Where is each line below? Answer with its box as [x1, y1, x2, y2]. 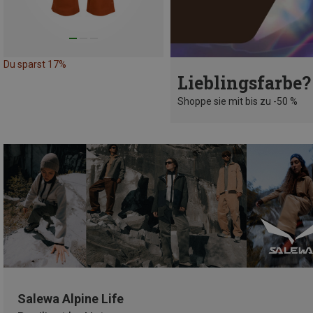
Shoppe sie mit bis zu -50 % [177, 96, 298, 108]
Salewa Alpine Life [17, 291, 124, 306]
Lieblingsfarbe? [177, 71, 311, 95]
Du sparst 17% [3, 59, 66, 71]
